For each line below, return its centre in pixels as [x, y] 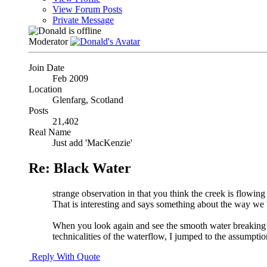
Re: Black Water [80, 168]
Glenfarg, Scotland [88, 100]
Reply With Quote [65, 257]
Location [45, 89]
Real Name [50, 132]
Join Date [46, 68]
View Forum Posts [87, 10]
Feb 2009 [70, 79]
